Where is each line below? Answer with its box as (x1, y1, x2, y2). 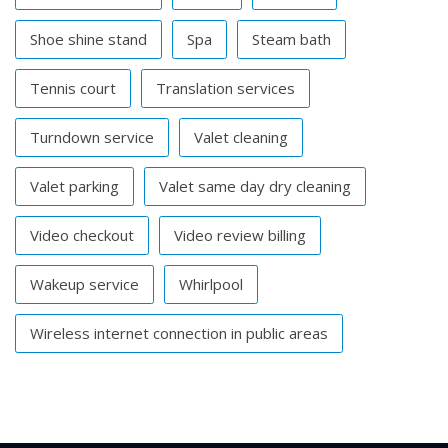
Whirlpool (179, 274, 243, 295)
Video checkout (30, 225, 134, 246)
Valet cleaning (194, 127, 288, 148)
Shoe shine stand (30, 29, 147, 50)
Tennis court (30, 78, 116, 99)
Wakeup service (30, 274, 139, 295)
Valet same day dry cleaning (159, 176, 351, 197)
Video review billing (174, 225, 306, 246)
